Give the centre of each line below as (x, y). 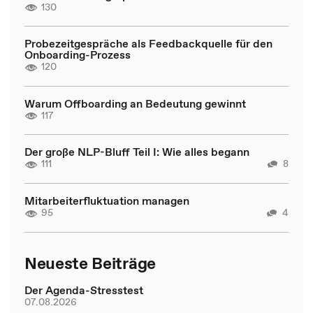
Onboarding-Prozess (78, 54)
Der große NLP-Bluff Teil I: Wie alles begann (137, 152)
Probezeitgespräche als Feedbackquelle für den (148, 43)
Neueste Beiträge (90, 263)
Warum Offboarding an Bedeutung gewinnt (135, 103)
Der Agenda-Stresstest (84, 290)
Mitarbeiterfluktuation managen (107, 201)
